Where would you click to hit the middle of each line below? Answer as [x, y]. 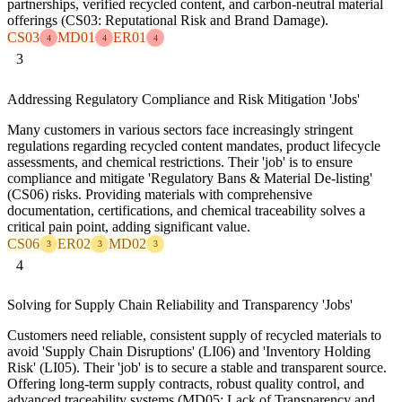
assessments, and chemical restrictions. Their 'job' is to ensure [180, 162]
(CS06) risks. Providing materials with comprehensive [160, 194]
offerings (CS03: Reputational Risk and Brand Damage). [168, 21]
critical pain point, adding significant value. [129, 226]
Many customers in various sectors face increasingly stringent [180, 129]
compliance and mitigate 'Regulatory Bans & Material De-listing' [190, 178]
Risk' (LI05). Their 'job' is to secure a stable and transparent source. [197, 367]
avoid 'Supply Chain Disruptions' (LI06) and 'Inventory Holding [189, 351]
